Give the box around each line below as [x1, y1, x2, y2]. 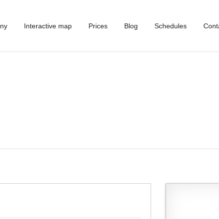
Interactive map [24, 22, 72, 30]
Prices [88, 22, 108, 30]
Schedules [154, 22, 187, 30]
